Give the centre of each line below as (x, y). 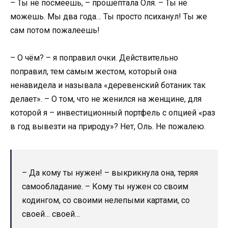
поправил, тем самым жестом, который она (93, 72)
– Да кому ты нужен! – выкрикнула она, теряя (110, 173)
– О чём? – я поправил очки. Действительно (94, 58)
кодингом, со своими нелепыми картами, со (106, 201)
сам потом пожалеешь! (55, 30)
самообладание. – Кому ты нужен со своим (105, 187)
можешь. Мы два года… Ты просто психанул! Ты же (109, 16)
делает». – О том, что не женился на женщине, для (106, 99)
